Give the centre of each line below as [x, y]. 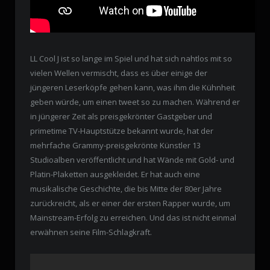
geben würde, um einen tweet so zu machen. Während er [135, 102]
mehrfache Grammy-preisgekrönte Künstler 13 [115, 145]
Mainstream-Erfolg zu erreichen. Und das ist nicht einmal [133, 217]
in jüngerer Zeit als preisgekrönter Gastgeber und [121, 116]
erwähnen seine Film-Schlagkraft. [91, 232]
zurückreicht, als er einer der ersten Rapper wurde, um [130, 203]
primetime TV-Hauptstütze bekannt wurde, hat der [122, 130]
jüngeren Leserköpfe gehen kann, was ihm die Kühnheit [133, 87]
